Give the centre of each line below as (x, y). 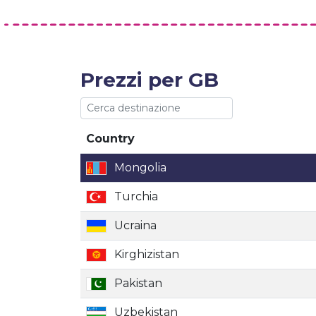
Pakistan (138, 283)
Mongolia (140, 168)
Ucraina (135, 225)
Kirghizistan (147, 254)
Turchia (136, 196)
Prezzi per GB (150, 80)
